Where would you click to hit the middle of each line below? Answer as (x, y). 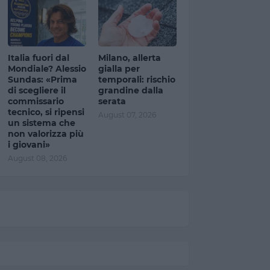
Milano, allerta (129, 58)
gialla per (119, 69)
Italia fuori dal (38, 58)
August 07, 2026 (127, 115)
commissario (36, 101)
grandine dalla (130, 90)
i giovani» (29, 145)
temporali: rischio (137, 80)
